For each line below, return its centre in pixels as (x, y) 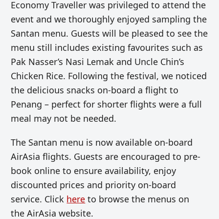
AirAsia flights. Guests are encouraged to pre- (106, 157)
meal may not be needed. (64, 119)
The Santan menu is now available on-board (102, 142)
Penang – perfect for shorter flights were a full (107, 104)
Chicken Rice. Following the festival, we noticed (109, 76)
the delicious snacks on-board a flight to (95, 90)
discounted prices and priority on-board (94, 185)
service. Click (39, 199)
